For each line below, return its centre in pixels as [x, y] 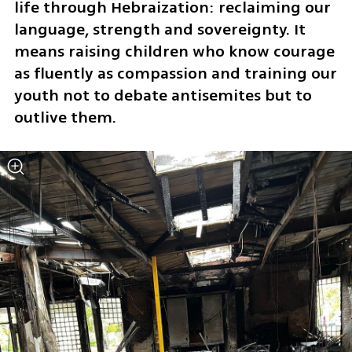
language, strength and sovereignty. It [159, 29]
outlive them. [67, 117]
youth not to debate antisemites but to [163, 95]
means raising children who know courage [174, 51]
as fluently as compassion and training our [175, 73]
